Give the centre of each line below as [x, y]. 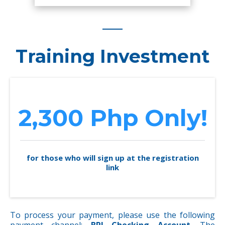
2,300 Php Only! [113, 118]
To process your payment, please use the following [113, 215]
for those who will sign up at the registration [113, 158]
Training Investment [113, 56]
